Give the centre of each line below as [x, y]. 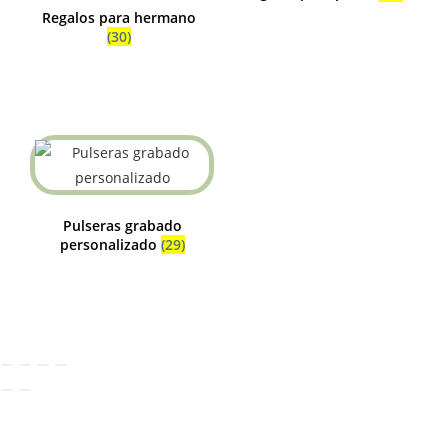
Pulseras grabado [122, 225]
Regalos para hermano [118, 17]
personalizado [110, 244]
